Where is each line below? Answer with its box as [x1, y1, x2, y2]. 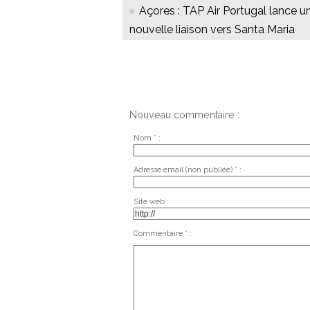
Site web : [133, 197, 169, 206]
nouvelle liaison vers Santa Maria [129, 23, 295, 37]
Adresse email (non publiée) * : [133, 165, 241, 174]
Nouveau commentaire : [129, 109, 239, 121]
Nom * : [133, 133, 161, 143]
